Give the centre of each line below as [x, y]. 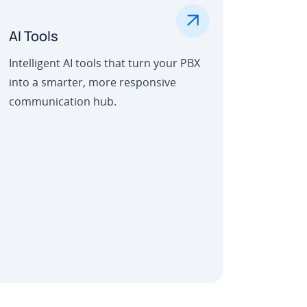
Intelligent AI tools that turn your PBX [105, 63]
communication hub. [63, 102]
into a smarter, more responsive [93, 83]
